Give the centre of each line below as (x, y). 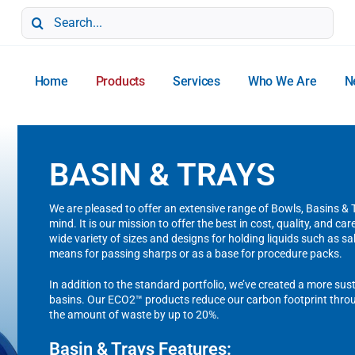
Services (196, 81)
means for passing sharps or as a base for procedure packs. (196, 254)
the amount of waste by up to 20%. (135, 315)
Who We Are (282, 81)
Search (38, 13)
